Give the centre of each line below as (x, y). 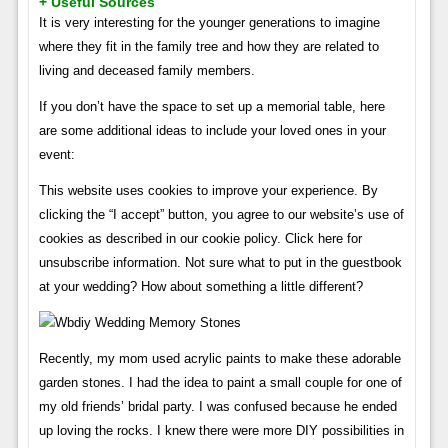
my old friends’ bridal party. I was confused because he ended (217, 406)
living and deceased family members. (146, 70)
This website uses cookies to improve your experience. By (208, 190)
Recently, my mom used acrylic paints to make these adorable (219, 358)
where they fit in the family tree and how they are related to (208, 46)
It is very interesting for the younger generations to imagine (209, 22)
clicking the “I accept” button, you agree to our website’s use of (221, 214)
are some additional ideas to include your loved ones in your (212, 130)
